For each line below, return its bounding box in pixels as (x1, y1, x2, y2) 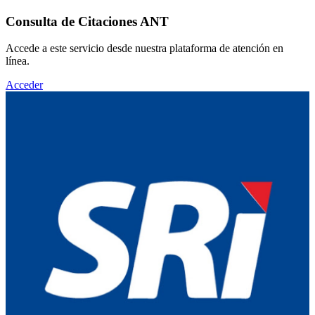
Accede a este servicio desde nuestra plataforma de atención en (6, 42, 283, 55)
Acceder (6, 79, 43, 91)
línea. (6, 55, 30, 67)
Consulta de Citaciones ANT (6, 13, 169, 29)
